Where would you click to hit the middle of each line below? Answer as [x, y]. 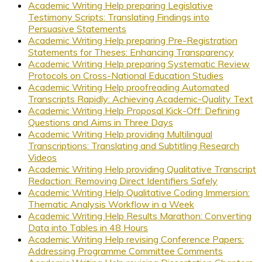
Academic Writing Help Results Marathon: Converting [140, 216]
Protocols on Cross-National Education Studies [126, 75]
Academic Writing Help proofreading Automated [129, 87]
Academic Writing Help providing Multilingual [120, 134]
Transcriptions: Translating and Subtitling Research [134, 145]
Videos [42, 157]
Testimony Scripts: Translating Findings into [119, 17]
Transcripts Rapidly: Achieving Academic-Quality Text [141, 99]
